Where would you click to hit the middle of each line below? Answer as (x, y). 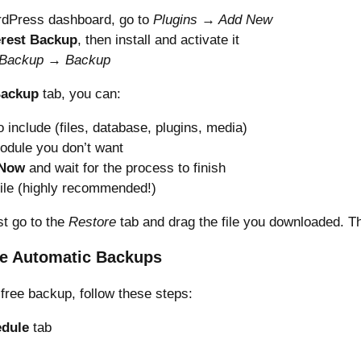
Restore (92, 222)
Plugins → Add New (213, 19)
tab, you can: (80, 93)
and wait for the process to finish (125, 168)
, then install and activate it (158, 39)
